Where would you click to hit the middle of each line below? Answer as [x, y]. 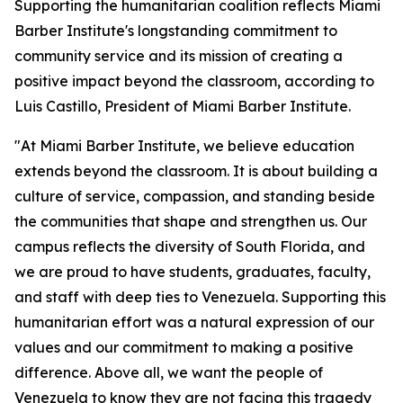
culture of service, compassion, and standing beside [195, 197]
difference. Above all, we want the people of [169, 373]
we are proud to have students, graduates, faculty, [193, 272]
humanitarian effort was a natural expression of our [194, 322]
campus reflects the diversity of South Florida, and [190, 247]
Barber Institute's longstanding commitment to [176, 31]
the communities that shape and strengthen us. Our [191, 222]
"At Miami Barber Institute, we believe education [184, 146]
